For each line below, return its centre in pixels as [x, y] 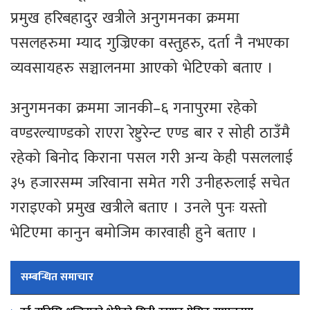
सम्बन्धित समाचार [57, 277]
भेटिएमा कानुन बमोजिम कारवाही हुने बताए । [134, 233]
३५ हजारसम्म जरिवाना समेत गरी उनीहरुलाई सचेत [150, 183]
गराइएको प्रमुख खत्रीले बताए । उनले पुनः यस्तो [139, 208]
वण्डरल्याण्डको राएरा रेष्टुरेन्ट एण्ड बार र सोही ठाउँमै [150, 134]
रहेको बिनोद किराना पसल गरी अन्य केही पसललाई [152, 158]
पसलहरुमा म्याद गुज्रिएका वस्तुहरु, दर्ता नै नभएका [150, 44]
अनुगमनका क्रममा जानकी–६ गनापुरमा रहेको [134, 109]
